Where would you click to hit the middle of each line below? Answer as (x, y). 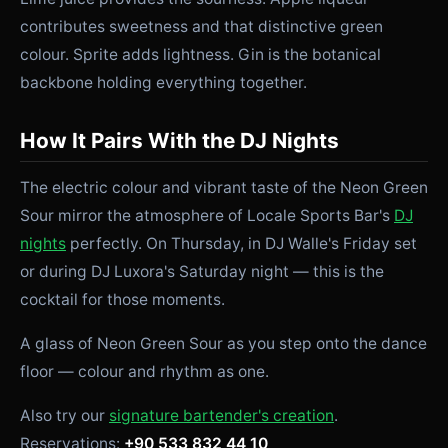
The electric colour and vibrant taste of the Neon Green (224, 187)
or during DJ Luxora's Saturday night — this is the (202, 271)
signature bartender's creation (221, 415)
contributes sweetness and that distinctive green (201, 26)
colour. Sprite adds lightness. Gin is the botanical (200, 54)
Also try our (64, 415)
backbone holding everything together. (163, 82)
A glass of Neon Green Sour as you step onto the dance (223, 343)
